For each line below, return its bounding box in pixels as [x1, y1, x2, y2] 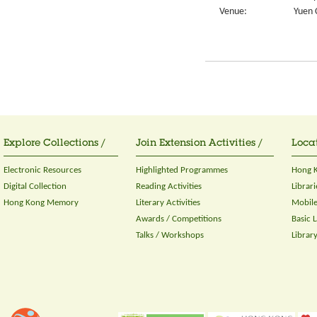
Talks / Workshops [136, 231, 204, 240]
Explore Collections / [4, 139, 105, 149]
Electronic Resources [4, 166, 81, 175]
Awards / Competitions [136, 214, 221, 224]
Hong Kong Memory [4, 198, 79, 207]
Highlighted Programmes [136, 166, 228, 175]
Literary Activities [136, 198, 200, 207]
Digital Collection [4, 182, 67, 191]
